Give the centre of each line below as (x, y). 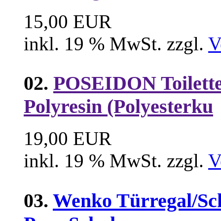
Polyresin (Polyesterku (118, 107)
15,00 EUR (68, 21)
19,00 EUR (68, 139)
